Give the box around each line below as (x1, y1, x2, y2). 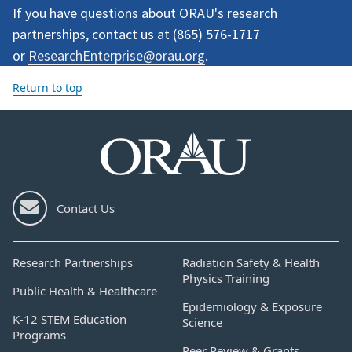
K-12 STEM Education (13, 310, 126, 327)
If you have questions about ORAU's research (13, 4, 277, 23)
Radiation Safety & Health (182, 254, 320, 270)
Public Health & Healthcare (13, 282, 157, 299)
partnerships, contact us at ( (13, 25, 177, 44)
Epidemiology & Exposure (182, 298, 322, 314)
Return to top (13, 80, 82, 96)
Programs (13, 326, 66, 343)
